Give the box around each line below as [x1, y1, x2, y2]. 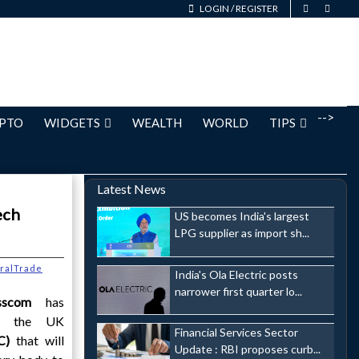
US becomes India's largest [174, 209, 309, 223]
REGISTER [236, 2, 278, 14]
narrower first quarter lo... [174, 284, 302, 298]
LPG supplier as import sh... [174, 226, 309, 240]
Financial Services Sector [174, 325, 298, 340]
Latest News [96, 181, 166, 196]
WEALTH [132, 115, 182, 130]
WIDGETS [44, 115, 100, 130]
